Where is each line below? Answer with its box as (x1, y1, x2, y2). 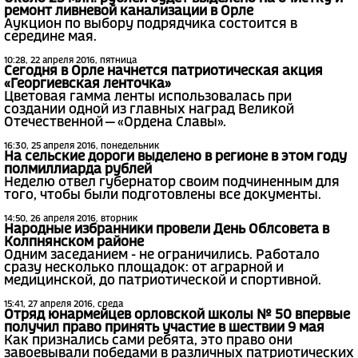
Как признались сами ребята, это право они (4, 335, 292, 348)
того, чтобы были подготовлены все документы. (4, 189, 321, 202)
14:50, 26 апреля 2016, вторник (4, 215, 137, 224)
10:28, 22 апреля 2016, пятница (4, 57, 137, 66)
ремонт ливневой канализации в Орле (4, 6, 253, 18)
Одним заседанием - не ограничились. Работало (4, 249, 320, 262)
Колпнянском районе (4, 237, 144, 249)
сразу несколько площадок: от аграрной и (4, 262, 284, 275)
